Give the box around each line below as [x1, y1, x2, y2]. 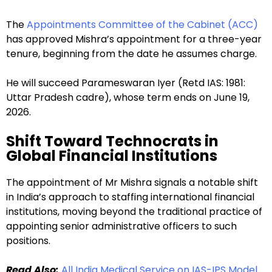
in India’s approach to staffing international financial [6, 189, 254, 204]
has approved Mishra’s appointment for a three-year [6, 32, 262, 46]
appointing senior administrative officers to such [6, 219, 237, 233]
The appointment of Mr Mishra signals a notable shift [6, 175, 258, 189]
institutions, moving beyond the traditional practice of [6, 204, 262, 219]
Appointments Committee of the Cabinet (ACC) [27, 17, 258, 32]
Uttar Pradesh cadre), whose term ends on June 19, [6, 90, 250, 104]
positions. [6, 233, 50, 248]
